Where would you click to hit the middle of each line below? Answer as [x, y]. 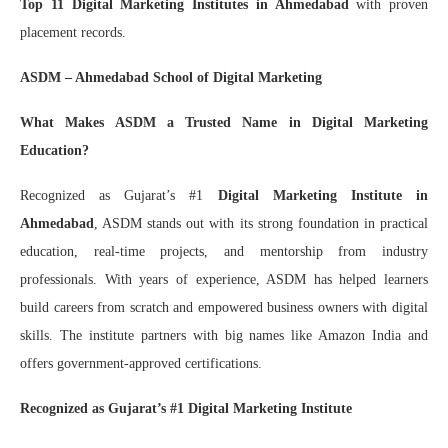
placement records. [73, 32]
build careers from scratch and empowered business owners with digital [224, 307]
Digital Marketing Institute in [323, 195]
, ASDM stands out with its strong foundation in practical [261, 223]
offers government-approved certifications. [141, 363]
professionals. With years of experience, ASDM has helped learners [224, 279]
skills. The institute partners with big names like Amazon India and [224, 335]
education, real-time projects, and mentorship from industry [224, 251]
